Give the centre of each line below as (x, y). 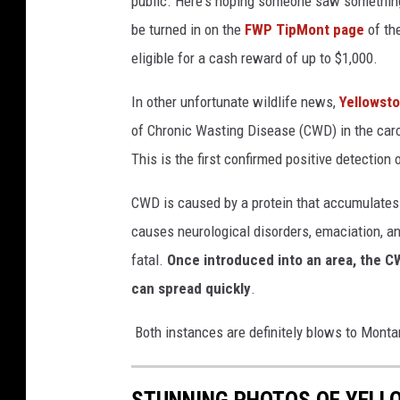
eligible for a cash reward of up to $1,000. (254, 58)
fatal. (149, 260)
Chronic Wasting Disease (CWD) (242, 131)
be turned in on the (188, 30)
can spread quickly (191, 289)
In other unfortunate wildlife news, (233, 102)
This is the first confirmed (207, 159)
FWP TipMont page (304, 30)
